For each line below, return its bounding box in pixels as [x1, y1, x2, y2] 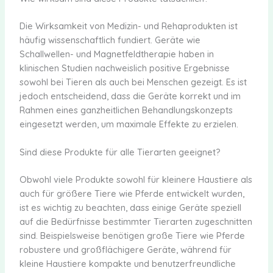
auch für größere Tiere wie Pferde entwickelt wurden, [19, 188, 244, 200]
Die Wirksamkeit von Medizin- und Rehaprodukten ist [19, 19, 238, 32]
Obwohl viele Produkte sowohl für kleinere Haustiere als [19, 174, 252, 186]
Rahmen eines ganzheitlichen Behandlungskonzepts [19, 104, 233, 116]
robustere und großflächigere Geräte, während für [19, 244, 232, 256]
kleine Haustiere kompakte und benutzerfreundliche [19, 258, 236, 270]
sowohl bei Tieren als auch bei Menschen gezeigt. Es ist [19, 76, 247, 88]
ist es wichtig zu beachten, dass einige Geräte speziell [19, 202, 241, 214]
